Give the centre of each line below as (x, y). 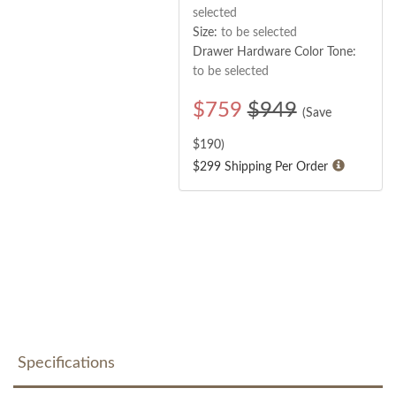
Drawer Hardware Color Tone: (274, 52)
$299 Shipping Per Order (260, 167)
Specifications (66, 363)
